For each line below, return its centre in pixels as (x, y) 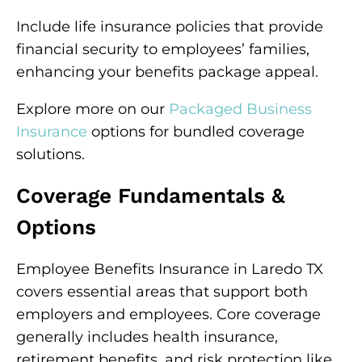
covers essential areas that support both (162, 292)
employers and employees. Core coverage (168, 314)
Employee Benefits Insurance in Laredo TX (170, 269)
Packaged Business (240, 109)
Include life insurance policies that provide (170, 27)
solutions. (51, 154)
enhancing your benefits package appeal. (167, 72)
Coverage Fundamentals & (151, 196)
